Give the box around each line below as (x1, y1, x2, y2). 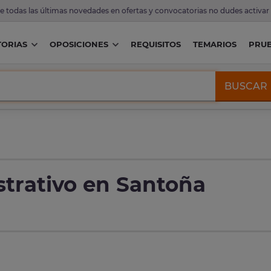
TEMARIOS (192, 39, 237, 50)
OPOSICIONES (49, 39, 108, 50)
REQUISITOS (130, 39, 181, 50)
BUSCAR (224, 80, 268, 92)
